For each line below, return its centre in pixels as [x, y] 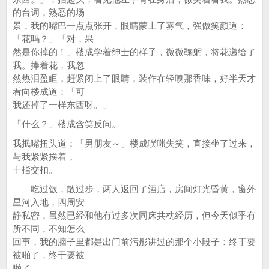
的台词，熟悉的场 [49, 12]
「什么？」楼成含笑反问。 [67, 124]
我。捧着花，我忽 [49, 65]
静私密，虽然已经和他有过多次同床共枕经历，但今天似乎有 [134, 215]
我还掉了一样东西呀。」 [62, 105]
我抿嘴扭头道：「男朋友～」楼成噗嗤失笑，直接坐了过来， [134, 143]
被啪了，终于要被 [49, 255]
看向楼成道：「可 [49, 92]
